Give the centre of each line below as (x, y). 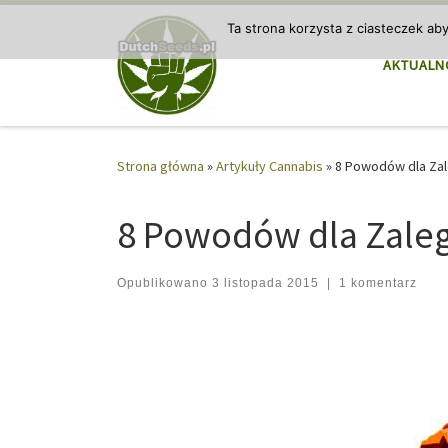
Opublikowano (164, 282)
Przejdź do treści (78, 28)
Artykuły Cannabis (269, 166)
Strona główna (160, 166)
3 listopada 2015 (265, 282)
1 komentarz (377, 282)
